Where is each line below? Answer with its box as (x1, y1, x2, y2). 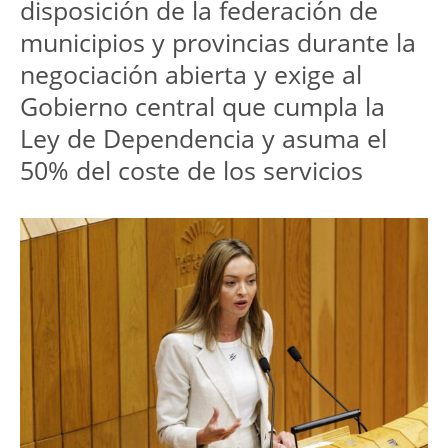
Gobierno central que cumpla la (20, 89, 385, 124)
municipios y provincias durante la (20, 25, 416, 60)
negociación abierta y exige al (20, 57, 362, 92)
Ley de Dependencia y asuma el (20, 121, 387, 156)
